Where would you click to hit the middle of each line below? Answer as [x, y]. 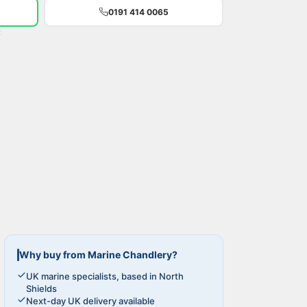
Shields [41, 289]
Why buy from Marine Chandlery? [98, 255]
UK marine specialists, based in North [105, 277]
